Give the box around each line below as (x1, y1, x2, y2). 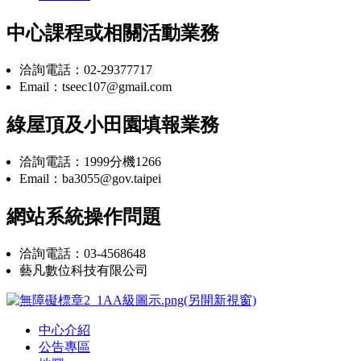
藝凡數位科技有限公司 (19, 263, 148, 277)
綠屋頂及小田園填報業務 (6, 114, 219, 135)
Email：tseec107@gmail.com (19, 80, 172, 94)
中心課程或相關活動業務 (6, 23, 219, 44)
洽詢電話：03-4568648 (19, 246, 146, 260)
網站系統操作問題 (6, 205, 161, 227)
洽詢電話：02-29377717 (19, 63, 152, 77)
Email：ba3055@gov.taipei (19, 171, 161, 185)
